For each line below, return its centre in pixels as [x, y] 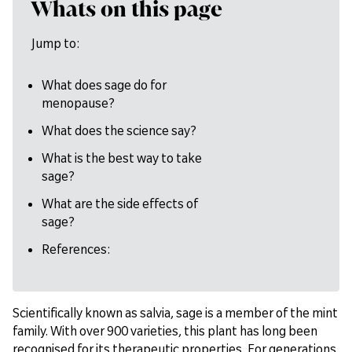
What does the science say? [119, 130]
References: [75, 249]
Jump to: [55, 43]
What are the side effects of [119, 203]
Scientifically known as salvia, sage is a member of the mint [175, 312]
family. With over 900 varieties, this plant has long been [165, 330]
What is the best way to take [121, 158]
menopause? [78, 103]
